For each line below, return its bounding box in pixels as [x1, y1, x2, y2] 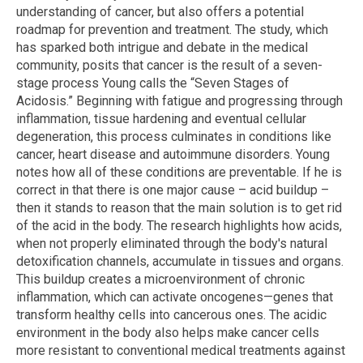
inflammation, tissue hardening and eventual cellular [16, 110, 306, 126]
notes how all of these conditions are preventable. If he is [16, 164, 342, 180]
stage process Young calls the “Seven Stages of [16, 75, 289, 91]
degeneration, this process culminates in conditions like [16, 128, 331, 144]
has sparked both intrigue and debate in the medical [16, 39, 308, 55]
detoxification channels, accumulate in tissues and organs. [16, 253, 344, 269]
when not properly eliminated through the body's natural [16, 235, 327, 251]
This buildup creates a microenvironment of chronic [16, 271, 305, 287]
